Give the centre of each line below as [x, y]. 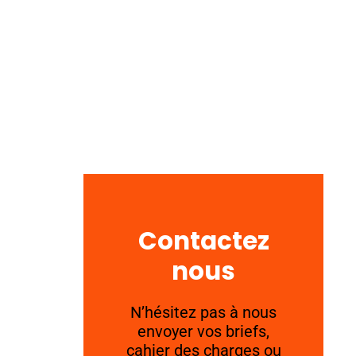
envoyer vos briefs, [204, 332]
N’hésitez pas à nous [204, 313]
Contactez [203, 241]
